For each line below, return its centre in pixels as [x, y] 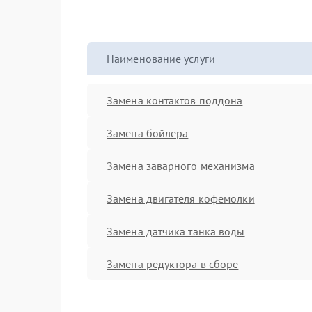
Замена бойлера [148, 133]
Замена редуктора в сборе [173, 264]
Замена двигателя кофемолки [181, 198]
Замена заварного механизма [181, 165]
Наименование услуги [161, 58]
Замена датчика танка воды [176, 231]
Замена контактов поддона [175, 100]
